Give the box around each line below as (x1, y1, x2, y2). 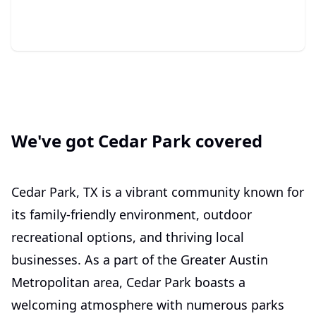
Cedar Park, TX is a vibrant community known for (11, 183, 304, 200)
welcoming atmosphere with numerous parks (11, 296, 284, 313)
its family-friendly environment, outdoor (11, 206, 252, 223)
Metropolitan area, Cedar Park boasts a (11, 274, 245, 291)
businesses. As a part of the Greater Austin (11, 251, 268, 268)
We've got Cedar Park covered (11, 129, 262, 152)
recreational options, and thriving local (11, 229, 244, 245)
